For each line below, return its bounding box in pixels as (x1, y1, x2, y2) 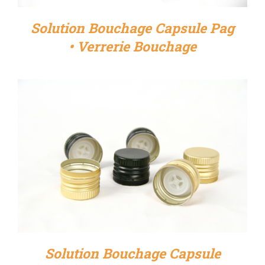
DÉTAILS (117, 153, 148, 163)
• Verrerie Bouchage (69, 37, 196, 56)
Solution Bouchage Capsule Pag (31, 19, 234, 37)
